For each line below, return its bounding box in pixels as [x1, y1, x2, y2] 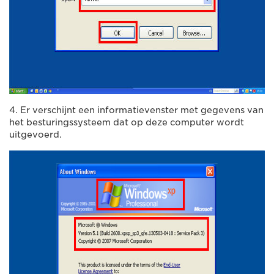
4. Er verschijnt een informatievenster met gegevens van [9, 105, 264, 115]
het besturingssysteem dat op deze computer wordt [9, 117, 244, 127]
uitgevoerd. [9, 129, 62, 139]
